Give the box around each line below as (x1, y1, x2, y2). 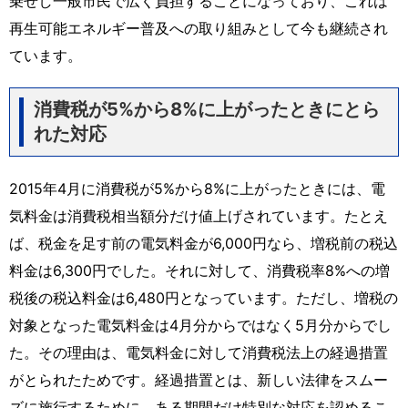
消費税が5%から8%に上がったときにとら (34, 97, 380, 120)
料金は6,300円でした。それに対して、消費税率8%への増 (9, 260, 390, 280)
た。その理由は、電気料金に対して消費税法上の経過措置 (9, 342, 388, 362)
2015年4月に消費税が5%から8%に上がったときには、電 (9, 178, 385, 198)
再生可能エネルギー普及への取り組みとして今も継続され (9, 18, 388, 37)
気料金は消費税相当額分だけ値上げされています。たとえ (9, 206, 388, 225)
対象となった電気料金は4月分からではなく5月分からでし (9, 315, 392, 334)
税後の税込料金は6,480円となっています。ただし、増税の (9, 288, 398, 307)
